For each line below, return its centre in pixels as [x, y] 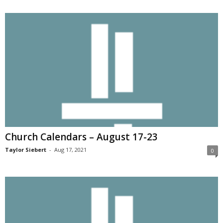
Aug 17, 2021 [70, 149]
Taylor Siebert [26, 149]
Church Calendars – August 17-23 [81, 137]
